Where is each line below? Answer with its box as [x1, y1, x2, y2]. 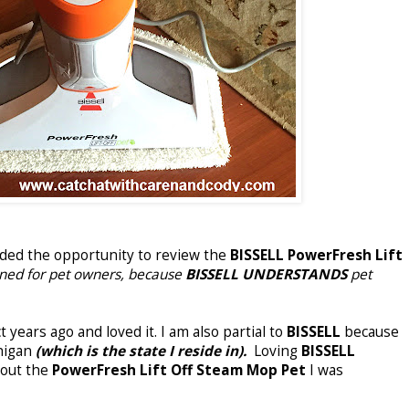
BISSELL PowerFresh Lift [230, 245, 403, 265]
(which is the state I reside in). [36, 341, 246, 361]
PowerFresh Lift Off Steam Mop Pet [52, 360, 309, 380]
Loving [246, 341, 298, 361]
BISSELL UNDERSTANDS [185, 264, 347, 284]
